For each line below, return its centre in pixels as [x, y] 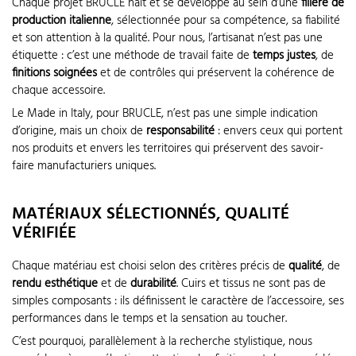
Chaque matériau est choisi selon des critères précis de [150, 266]
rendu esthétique [55, 283]
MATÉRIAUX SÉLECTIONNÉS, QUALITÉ [151, 214]
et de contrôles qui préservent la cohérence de [216, 73]
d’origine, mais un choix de [79, 132]
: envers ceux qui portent [279, 132]
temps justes [284, 55]
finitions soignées [54, 73]
